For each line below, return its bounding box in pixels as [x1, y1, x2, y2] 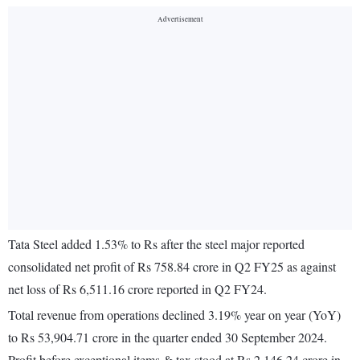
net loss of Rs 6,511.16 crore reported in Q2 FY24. [8, 280, 267, 298]
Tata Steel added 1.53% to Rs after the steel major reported [8, 235, 305, 253]
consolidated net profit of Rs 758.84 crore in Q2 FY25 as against [8, 258, 336, 276]
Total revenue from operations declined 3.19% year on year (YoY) [8, 306, 341, 324]
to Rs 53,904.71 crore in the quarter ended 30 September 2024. [8, 329, 327, 346]
